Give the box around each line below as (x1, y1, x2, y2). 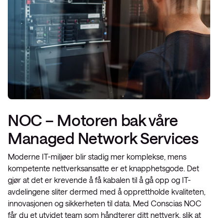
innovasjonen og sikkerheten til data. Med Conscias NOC (8, 199, 201, 208)
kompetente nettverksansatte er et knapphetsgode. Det (8, 163, 199, 173)
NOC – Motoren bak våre (8, 111, 178, 129)
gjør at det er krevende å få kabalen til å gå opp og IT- (8, 175, 191, 184)
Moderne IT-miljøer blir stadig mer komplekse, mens (8, 152, 186, 161)
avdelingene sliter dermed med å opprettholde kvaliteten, (8, 187, 205, 196)
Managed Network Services (8, 129, 199, 147)
